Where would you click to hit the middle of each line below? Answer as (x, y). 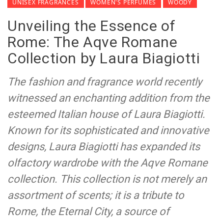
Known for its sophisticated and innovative (108, 131)
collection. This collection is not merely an (107, 179)
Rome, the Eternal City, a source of (88, 212)
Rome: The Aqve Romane (93, 42)
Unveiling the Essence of (92, 26)
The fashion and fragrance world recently (105, 82)
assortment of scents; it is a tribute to (96, 195)
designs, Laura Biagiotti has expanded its (104, 147)
